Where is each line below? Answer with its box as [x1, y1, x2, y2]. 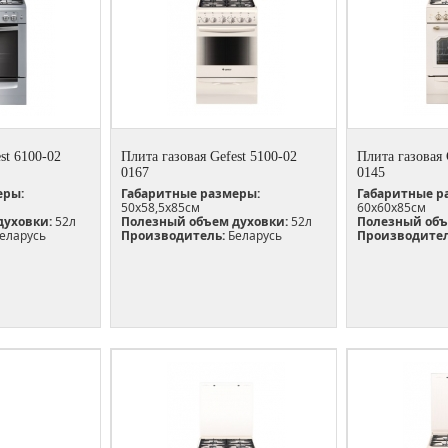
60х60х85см [357, 198, 426, 216]
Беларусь [225, 226, 282, 244]
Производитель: [121, 226, 225, 244]
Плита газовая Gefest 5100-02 [121, 148, 297, 164]
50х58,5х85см [121, 198, 200, 216]
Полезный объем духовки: [121, 212, 288, 230]
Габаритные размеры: [121, 184, 260, 202]
